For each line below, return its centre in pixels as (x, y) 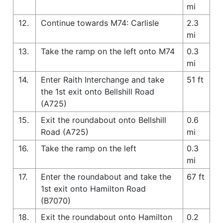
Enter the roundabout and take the (106, 176)
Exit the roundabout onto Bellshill (104, 120)
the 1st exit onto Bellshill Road (98, 91)
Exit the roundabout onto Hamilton (107, 217)
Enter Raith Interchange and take (103, 79)
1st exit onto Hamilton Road (93, 188)
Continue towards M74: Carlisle (100, 23)
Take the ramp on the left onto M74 (108, 51)
